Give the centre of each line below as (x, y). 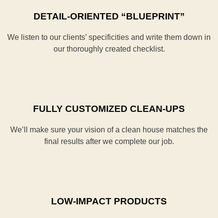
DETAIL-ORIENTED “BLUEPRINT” (109, 16)
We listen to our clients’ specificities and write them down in (109, 37)
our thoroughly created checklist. (109, 49)
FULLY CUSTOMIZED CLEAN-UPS (109, 109)
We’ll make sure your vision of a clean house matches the (109, 130)
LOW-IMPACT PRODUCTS (109, 201)
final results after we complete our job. (109, 141)
